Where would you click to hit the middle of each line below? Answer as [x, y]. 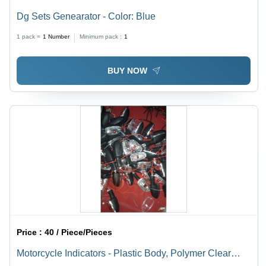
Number [59, 37]
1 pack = [29, 37]
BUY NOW [127, 70]
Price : [31, 232]
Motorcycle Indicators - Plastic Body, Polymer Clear [124, 253]
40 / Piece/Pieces [79, 232]
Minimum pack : [101, 37]
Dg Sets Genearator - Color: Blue [86, 17]
